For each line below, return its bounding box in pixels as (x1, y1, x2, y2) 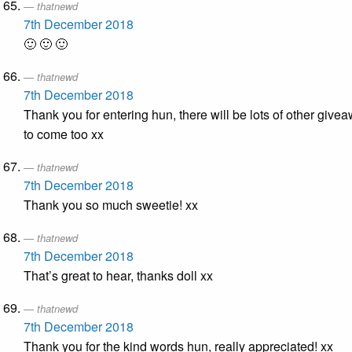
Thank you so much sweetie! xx (24, 196, 198, 214)
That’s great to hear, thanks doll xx (24, 266, 213, 285)
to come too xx (24, 125, 104, 144)
